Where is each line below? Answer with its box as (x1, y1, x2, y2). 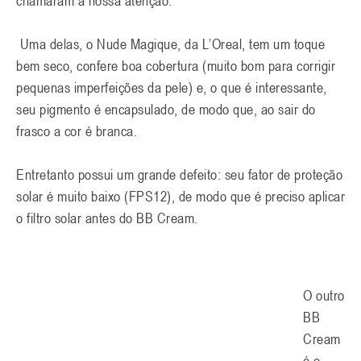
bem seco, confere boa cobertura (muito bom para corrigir (16, 56, 335, 75)
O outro (303, 285, 345, 304)
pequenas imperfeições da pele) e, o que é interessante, (16, 78, 327, 97)
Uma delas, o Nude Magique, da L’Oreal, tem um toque (16, 35, 325, 53)
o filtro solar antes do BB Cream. (16, 209, 198, 227)
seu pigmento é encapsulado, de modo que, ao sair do (16, 100, 316, 118)
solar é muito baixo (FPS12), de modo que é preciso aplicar (16, 187, 345, 205)
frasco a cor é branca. (16, 122, 141, 140)
